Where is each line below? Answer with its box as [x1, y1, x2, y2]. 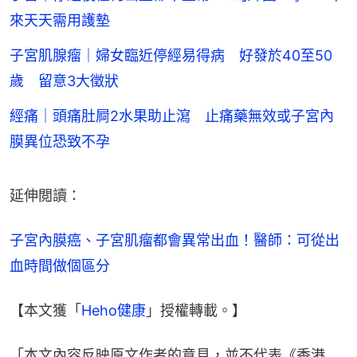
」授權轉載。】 [146, 302, 246, 320]
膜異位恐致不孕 [10, 133, 110, 151]
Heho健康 [81, 302, 146, 320]
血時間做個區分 [10, 257, 110, 275]
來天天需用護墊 [10, 12, 110, 29]
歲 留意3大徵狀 [10, 73, 119, 90]
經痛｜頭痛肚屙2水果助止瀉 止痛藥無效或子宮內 [10, 108, 334, 125]
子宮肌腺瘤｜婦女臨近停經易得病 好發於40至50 [10, 47, 332, 65]
